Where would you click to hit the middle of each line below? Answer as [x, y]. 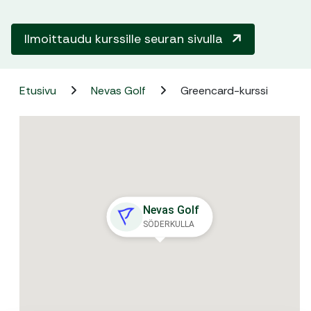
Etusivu [39, 91]
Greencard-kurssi [224, 91]
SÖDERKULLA [168, 225]
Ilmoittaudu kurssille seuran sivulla [125, 39]
